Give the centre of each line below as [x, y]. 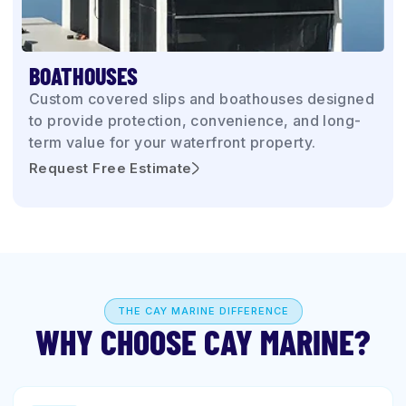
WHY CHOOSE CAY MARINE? [203, 342]
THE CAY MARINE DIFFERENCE [203, 311]
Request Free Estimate [111, 169]
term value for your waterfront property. [173, 142]
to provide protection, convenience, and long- [195, 121]
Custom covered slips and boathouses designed [202, 99]
